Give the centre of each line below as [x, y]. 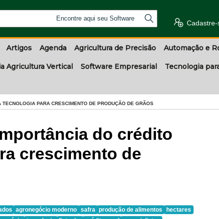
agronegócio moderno [46, 210]
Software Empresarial [119, 66]
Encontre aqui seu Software [96, 18]
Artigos [19, 48]
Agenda [53, 48]
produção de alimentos [131, 210]
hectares [178, 210]
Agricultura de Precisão [115, 48]
